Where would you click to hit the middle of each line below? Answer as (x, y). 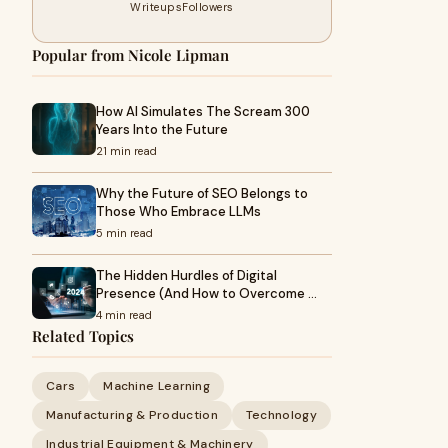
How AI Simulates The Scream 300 (203, 111)
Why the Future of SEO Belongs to (202, 193)
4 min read (124, 315)
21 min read (126, 151)
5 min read (124, 233)
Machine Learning (157, 386)
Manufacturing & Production (132, 415)
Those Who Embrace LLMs (178, 211)
